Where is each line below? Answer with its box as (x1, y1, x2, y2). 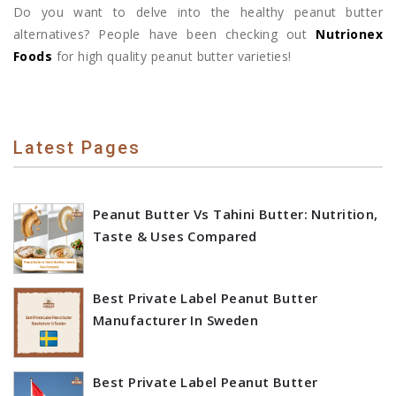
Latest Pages (13, 136, 141, 158)
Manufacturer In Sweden (93, 310, 259, 329)
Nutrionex (316, 25, 383, 42)
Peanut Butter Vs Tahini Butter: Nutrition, (93, 204, 378, 223)
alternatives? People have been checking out (13, 25, 316, 42)
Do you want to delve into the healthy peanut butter (13, 3, 383, 20)
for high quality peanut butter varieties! (52, 47, 292, 65)
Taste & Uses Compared (93, 226, 257, 245)
